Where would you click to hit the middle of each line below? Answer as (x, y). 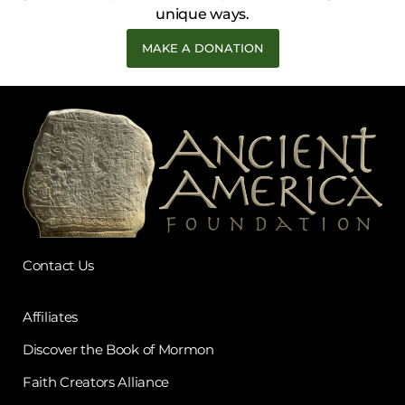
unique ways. (202, 14)
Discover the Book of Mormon (118, 350)
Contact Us (58, 266)
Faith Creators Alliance (98, 382)
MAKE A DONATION (202, 48)
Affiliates (50, 316)
